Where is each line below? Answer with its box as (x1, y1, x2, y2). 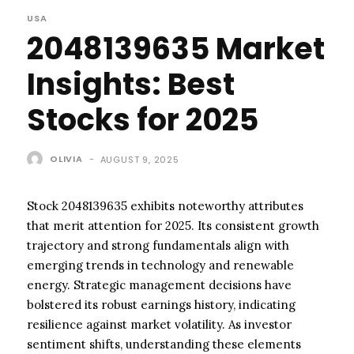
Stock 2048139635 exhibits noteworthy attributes (27, 198, 303, 213)
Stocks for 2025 (27, 98, 258, 141)
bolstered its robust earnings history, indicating (27, 296, 296, 312)
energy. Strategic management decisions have (27, 277, 292, 292)
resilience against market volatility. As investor (27, 316, 292, 332)
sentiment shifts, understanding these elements (27, 336, 301, 352)
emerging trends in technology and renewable (27, 257, 294, 273)
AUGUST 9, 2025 (100, 153, 179, 166)
